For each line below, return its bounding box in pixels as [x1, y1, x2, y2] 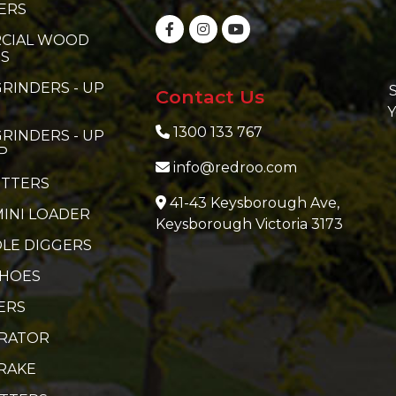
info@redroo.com [173, 159, 298, 177]
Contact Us [156, 86, 265, 109]
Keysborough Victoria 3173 [156, 216, 344, 233]
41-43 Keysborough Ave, [170, 194, 340, 212]
